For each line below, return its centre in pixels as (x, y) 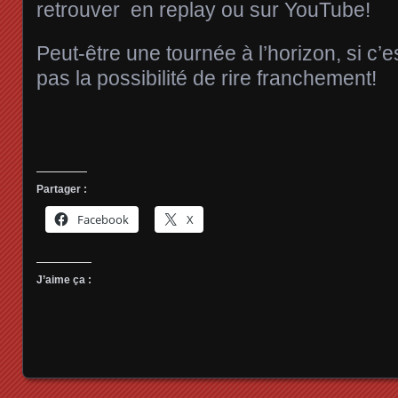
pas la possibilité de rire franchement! (207, 78)
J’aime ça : (64, 279)
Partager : (62, 189)
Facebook (103, 219)
